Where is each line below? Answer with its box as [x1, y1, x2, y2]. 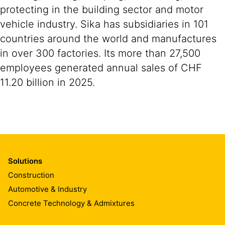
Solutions [8, 156, 42, 166]
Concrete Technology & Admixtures [8, 198, 135, 208]
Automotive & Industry [8, 184, 87, 194]
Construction [8, 170, 54, 180]
